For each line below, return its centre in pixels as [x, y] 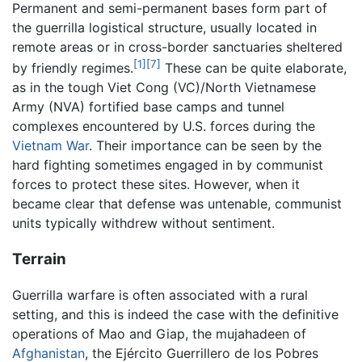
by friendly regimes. [73, 67]
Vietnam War [51, 145]
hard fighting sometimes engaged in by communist [168, 164]
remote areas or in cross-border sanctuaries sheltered [177, 46]
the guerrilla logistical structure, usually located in [164, 27]
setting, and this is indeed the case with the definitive [175, 315]
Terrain [39, 259]
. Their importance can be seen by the [205, 145]
